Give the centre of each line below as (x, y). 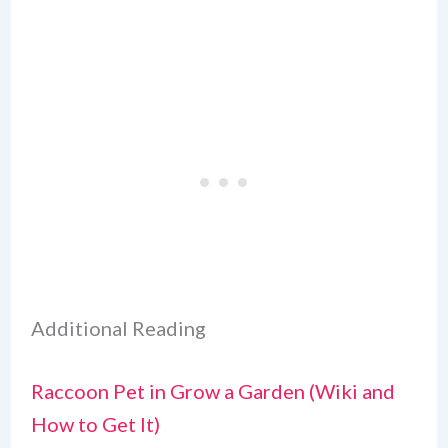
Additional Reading (118, 328)
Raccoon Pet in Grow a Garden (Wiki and (212, 391)
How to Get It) (95, 424)
